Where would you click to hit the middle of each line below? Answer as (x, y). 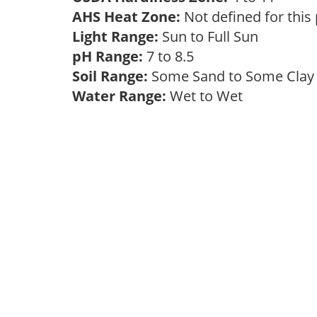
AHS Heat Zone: (126, 17)
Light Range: (115, 36)
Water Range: (119, 96)
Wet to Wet (208, 96)
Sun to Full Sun (212, 36)
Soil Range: (110, 76)
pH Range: (108, 56)
